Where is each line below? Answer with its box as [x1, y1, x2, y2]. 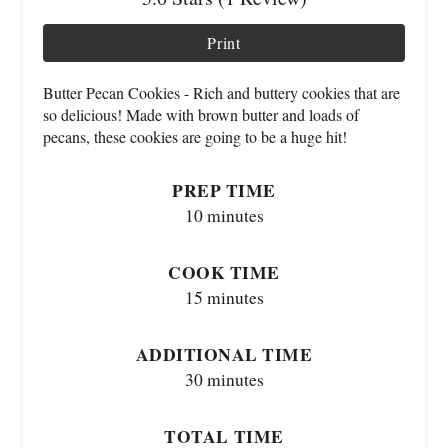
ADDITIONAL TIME [135, 340, 313, 367]
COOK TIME [168, 258, 280, 285]
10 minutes [184, 203, 264, 227]
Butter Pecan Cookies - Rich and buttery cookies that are [43, 81, 400, 103]
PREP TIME [172, 176, 276, 203]
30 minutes [184, 367, 264, 391]
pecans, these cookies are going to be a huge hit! [43, 125, 347, 147]
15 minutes [184, 285, 264, 309]
